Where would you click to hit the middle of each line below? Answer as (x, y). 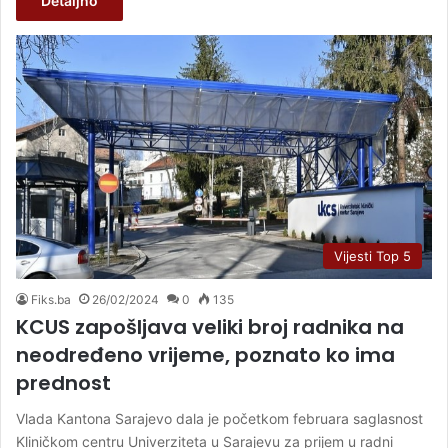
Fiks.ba (51, 299)
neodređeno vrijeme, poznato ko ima (205, 354)
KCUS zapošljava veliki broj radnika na (210, 326)
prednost (63, 382)
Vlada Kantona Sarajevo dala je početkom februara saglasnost (219, 418)
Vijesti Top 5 (372, 255)
